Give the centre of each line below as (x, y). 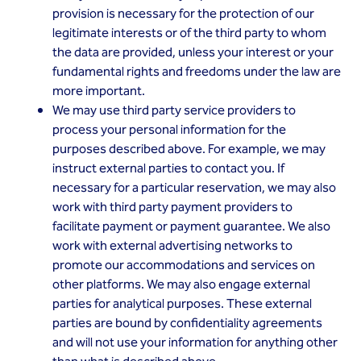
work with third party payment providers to (172, 207)
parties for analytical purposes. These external (182, 304)
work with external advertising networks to (172, 246)
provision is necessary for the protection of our (183, 14)
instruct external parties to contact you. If (168, 169)
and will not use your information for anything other (195, 343)
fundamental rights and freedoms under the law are (197, 72)
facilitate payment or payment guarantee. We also (191, 227)
